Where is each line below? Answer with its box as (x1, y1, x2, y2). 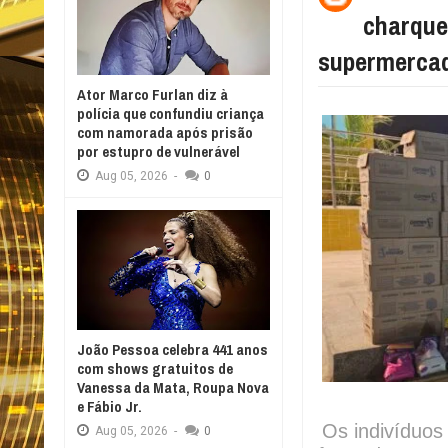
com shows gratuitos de (77, 358, 233, 379)
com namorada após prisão (77, 122, 253, 143)
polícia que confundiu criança (77, 103, 264, 124)
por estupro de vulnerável (77, 141, 240, 162)
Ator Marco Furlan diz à (77, 84, 228, 105)
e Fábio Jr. (77, 396, 142, 417)
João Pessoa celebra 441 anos (77, 339, 268, 360)
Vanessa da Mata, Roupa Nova (77, 377, 269, 398)
